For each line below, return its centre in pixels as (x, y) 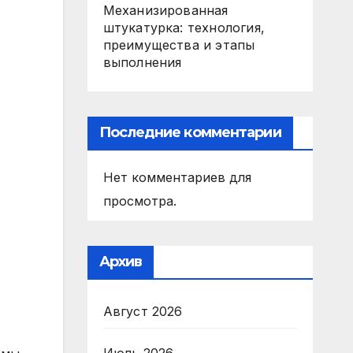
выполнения (142, 62)
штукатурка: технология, (184, 28)
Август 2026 (143, 311)
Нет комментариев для (177, 177)
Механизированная (165, 10)
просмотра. (139, 201)
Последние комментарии (190, 132)
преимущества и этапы (179, 45)
